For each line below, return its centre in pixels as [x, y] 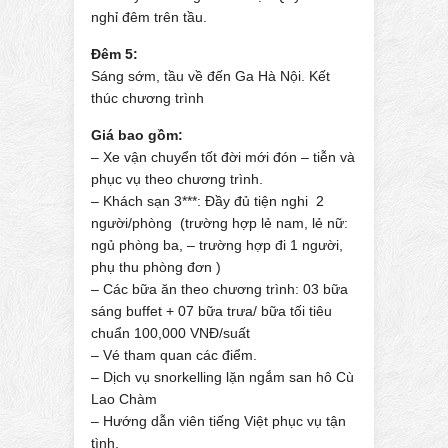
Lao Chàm [124, 398]
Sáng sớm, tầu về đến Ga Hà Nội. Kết [210, 75]
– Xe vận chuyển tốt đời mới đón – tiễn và [223, 156]
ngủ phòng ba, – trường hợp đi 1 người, [217, 244]
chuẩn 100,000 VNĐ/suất [170, 332]
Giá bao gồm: [137, 134]
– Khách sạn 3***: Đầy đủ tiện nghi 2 [207, 200]
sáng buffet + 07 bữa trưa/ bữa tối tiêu [211, 310]
